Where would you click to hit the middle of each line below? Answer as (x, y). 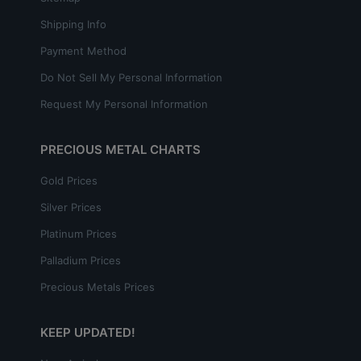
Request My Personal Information (124, 104)
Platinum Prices (79, 233)
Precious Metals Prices (98, 286)
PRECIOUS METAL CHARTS (120, 149)
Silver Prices (71, 207)
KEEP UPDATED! (88, 332)
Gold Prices (69, 180)
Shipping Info (73, 24)
